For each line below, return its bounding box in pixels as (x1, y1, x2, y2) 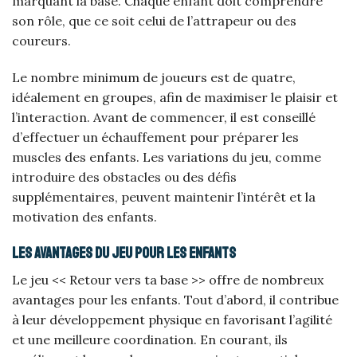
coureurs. (12, 32, 71, 49)
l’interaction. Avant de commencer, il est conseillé (12, 108, 316, 125)
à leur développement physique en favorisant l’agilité (12, 312, 332, 328)
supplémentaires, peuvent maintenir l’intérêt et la (12, 188, 316, 205)
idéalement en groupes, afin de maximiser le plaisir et (12, 88, 338, 105)
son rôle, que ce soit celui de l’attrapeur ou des (12, 12, 296, 29)
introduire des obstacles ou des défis (12, 168, 237, 185)
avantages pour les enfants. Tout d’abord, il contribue (12, 292, 339, 308)
